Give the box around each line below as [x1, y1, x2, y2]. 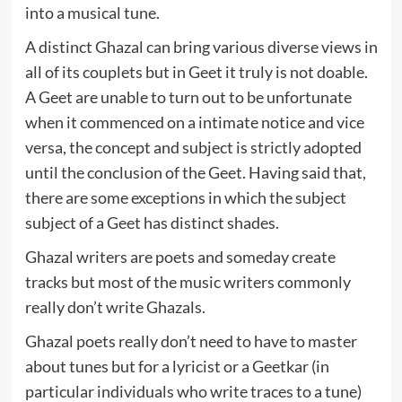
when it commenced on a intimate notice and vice [24, 111, 364, 132]
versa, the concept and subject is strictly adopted [24, 136, 362, 157]
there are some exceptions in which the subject [24, 187, 346, 207]
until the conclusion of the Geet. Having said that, [24, 162, 366, 182]
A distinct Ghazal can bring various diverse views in [24, 36, 378, 57]
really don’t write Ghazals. [24, 296, 205, 317]
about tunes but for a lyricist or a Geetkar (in [24, 355, 329, 376]
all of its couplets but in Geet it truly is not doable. [24, 61, 368, 82]
